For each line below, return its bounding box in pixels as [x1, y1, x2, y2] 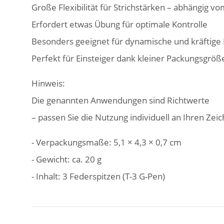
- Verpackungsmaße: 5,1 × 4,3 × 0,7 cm [31, 136, 181, 148]
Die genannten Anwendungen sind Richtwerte [31, 94, 209, 106]
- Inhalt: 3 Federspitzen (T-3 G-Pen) [31, 170, 165, 182]
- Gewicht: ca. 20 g [31, 153, 101, 165]
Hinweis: [31, 77, 65, 89]
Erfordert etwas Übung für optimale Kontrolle [31, 18, 207, 30]
